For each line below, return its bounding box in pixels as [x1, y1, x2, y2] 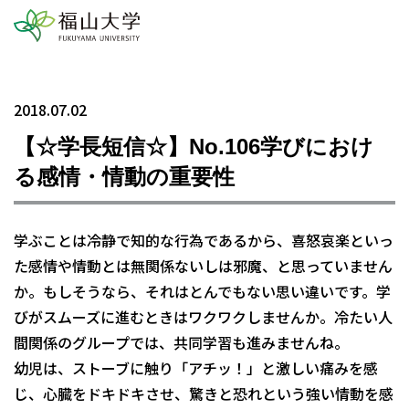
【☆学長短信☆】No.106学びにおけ [14, 133, 373, 159]
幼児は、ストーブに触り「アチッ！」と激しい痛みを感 [14, 356, 378, 379]
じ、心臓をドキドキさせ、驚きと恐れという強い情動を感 [14, 382, 393, 404]
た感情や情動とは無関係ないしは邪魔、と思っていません [14, 254, 393, 277]
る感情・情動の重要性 [14, 163, 235, 189]
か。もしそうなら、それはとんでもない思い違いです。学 [14, 279, 391, 302]
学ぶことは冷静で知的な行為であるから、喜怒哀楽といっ [14, 228, 393, 251]
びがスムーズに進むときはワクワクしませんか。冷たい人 [14, 305, 393, 328]
